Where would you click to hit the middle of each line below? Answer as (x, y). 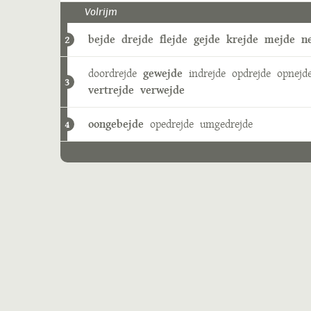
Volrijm (101, 12)
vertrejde (111, 90)
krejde (242, 39)
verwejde (162, 90)
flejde (174, 39)
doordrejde (112, 73)
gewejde (163, 73)
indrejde (207, 73)
